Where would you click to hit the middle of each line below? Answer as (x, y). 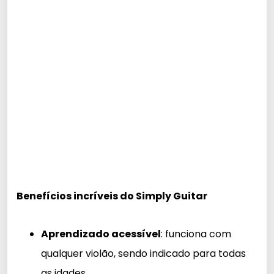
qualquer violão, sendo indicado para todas (143, 254)
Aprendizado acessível (101, 234)
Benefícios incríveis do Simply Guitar (112, 196)
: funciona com (196, 234)
